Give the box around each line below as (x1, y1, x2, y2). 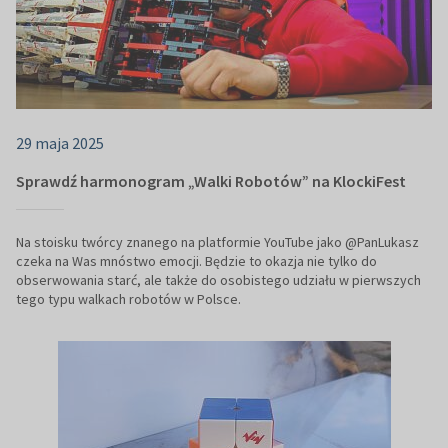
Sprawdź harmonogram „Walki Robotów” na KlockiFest (16, 171, 406, 192)
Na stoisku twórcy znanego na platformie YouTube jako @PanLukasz (16, 233, 419, 252)
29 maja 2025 (16, 133, 104, 154)
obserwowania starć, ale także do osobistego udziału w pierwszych (16, 271, 421, 290)
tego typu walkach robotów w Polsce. (16, 290, 241, 309)
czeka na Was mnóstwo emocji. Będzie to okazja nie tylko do (16, 252, 377, 271)
